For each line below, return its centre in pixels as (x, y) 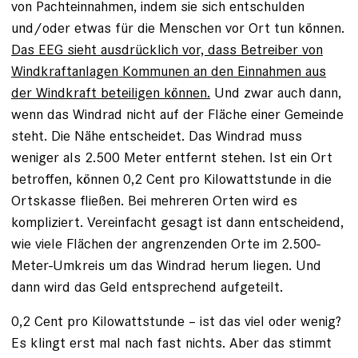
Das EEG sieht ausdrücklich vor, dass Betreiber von (167, 49)
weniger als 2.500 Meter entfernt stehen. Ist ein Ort (172, 157)
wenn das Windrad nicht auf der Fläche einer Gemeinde (177, 114)
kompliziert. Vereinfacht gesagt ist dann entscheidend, (177, 222)
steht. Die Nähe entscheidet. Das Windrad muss (157, 135)
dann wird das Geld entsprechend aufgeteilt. (147, 286)
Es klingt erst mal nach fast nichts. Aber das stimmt (171, 342)
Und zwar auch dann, (276, 92)
